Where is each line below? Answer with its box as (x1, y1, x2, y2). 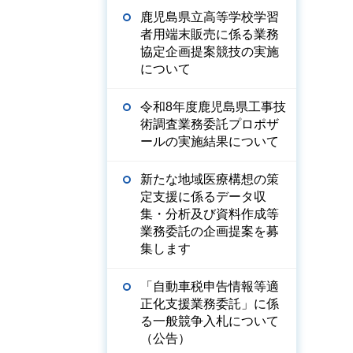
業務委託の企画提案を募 (140, 225, 279, 238)
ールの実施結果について (140, 135, 279, 148)
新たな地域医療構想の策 (140, 173, 279, 186)
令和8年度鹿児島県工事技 (140, 100, 286, 113)
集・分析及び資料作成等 (140, 207, 279, 221)
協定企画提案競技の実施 (140, 45, 279, 58)
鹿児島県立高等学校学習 (140, 10, 279, 24)
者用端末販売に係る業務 (140, 28, 279, 41)
